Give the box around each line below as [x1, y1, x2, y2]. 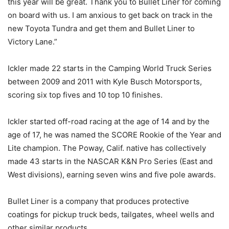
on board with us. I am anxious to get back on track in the [8, 10, 213, 20]
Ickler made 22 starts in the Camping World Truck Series [8, 63, 212, 73]
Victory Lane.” [8, 36, 57, 47]
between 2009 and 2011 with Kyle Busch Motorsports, [8, 76, 202, 86]
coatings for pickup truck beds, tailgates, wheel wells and [8, 209, 214, 219]
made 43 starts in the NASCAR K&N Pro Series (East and [8, 156, 213, 166]
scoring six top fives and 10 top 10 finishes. [8, 89, 163, 100]
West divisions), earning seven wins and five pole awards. [8, 169, 216, 179]
